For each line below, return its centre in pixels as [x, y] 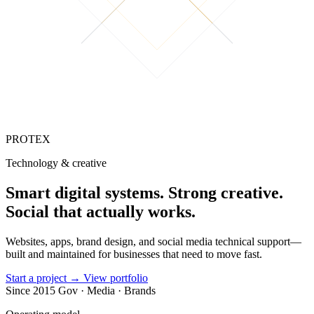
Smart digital [53, 192]
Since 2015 [30, 290]
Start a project [37, 278]
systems [132, 192]
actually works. [141, 211]
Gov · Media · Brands [107, 290]
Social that [46, 211]
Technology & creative [56, 163]
